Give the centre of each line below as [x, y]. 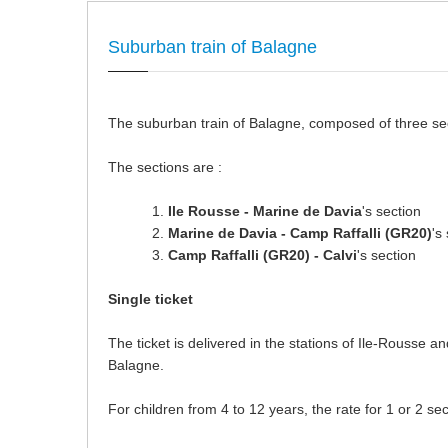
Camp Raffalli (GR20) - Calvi [262, 255]
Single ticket [150, 299]
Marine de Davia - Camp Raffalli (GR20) [300, 233]
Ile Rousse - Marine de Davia [265, 211]
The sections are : [165, 167]
